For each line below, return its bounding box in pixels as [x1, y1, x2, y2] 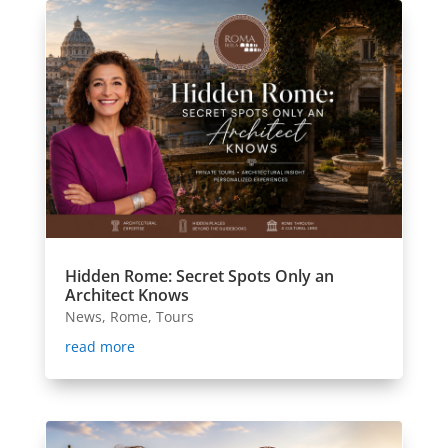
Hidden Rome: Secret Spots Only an [64, 265, 334, 288]
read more [64, 337, 135, 357]
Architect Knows [64, 284, 189, 307]
